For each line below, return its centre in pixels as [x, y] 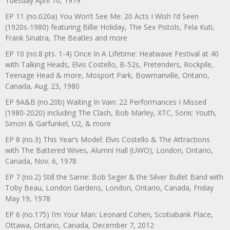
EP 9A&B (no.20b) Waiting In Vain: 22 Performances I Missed [106, 102]
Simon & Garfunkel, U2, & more [58, 123]
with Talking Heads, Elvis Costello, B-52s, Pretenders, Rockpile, [109, 64]
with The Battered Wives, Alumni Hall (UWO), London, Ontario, [109, 150]
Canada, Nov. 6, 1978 [41, 161]
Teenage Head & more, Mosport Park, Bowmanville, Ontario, [107, 75]
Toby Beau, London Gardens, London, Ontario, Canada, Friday [109, 187]
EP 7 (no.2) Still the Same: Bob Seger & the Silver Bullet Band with [114, 177]
